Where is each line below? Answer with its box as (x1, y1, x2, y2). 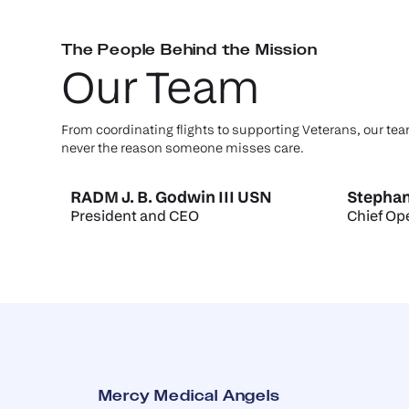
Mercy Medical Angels (98, 387, 280, 405)
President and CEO (70, 206, 200, 225)
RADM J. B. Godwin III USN (70, 187, 273, 207)
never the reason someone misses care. (61, 140, 305, 156)
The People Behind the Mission (61, 40, 318, 58)
